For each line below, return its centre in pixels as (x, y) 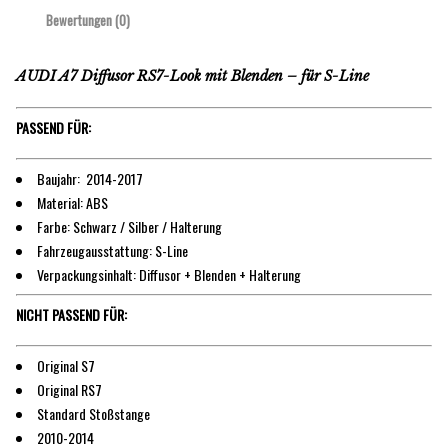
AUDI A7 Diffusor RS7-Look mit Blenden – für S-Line (192, 76)
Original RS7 (69, 389)
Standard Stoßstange (93, 413)
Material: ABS (72, 202)
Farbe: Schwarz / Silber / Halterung (129, 226)
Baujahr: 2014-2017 (90, 178)
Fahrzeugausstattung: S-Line (112, 250)
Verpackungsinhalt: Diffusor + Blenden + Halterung (169, 274)
